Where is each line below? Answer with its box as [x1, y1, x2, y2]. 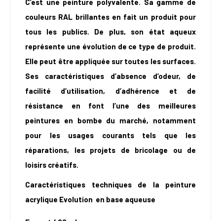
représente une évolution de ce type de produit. [25, 42, 196, 51]
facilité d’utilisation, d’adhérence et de [25, 86, 196, 96]
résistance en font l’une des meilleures [25, 101, 196, 110]
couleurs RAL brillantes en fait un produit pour [25, 12, 196, 22]
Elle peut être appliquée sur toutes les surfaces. [25, 57, 196, 66]
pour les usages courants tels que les [25, 131, 196, 140]
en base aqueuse [96, 195, 155, 204]
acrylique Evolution [25, 195, 93, 204]
